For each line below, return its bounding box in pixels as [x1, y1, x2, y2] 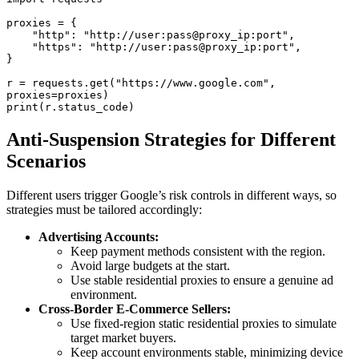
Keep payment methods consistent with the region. [71, 244, 325, 258]
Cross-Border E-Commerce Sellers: [38, 301, 231, 316]
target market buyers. [71, 330, 176, 345]
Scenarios [6, 150, 86, 171]
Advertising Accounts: [38, 229, 159, 244]
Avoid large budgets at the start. [71, 258, 230, 272]
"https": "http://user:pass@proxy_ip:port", [6, 41, 32, 54]
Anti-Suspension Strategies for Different [6, 128, 336, 150]
